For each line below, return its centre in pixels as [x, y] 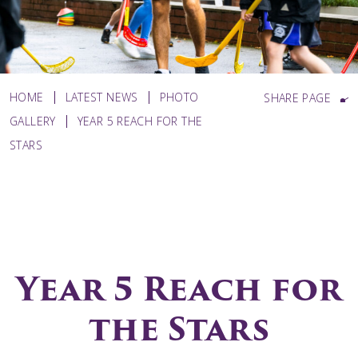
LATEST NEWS [101, 97]
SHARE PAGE [297, 98]
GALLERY [33, 121]
